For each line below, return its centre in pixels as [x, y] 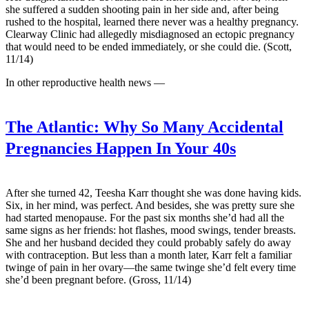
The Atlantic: [52, 127]
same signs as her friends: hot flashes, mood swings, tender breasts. [151, 230]
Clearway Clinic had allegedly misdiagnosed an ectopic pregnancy [150, 34]
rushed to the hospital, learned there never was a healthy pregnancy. [152, 21]
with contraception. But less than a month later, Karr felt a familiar [149, 255]
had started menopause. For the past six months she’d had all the [145, 217]
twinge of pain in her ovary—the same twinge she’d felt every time [151, 267]
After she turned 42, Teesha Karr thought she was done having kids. [153, 192]
